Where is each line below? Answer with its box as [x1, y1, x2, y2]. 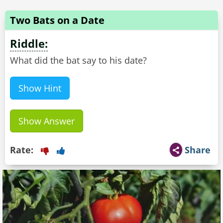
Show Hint [18, 82, 61, 94]
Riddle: [10, 36, 48, 51]
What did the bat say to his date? [10, 54, 147, 66]
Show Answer [18, 115, 75, 127]
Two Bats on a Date [10, 13, 105, 27]
